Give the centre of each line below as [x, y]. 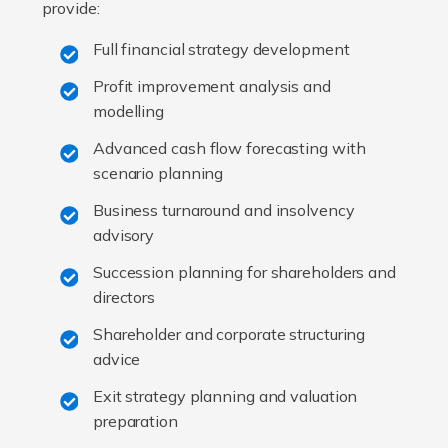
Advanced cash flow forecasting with [229, 148]
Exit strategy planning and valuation [225, 396]
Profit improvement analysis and [211, 86]
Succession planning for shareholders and [244, 272]
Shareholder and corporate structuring [229, 334]
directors [124, 297]
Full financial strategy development [221, 49]
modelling [128, 111]
